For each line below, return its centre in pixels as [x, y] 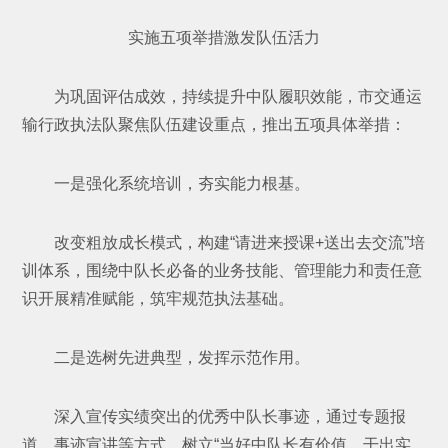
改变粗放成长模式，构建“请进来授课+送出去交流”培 [240, 242]
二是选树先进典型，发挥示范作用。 [182, 357]
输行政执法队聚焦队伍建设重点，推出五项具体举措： [214, 124]
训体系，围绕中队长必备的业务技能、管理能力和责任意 [222, 270]
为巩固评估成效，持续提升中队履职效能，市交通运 [238, 96]
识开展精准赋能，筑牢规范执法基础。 [158, 298]
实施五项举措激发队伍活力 [224, 37]
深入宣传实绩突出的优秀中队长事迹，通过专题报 [230, 416]
